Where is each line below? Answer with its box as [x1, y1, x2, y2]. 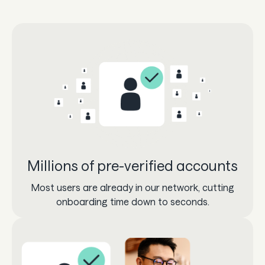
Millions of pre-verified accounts [27, 156, 238, 174]
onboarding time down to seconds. [56, 195, 209, 207]
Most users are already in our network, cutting [31, 181, 234, 193]
